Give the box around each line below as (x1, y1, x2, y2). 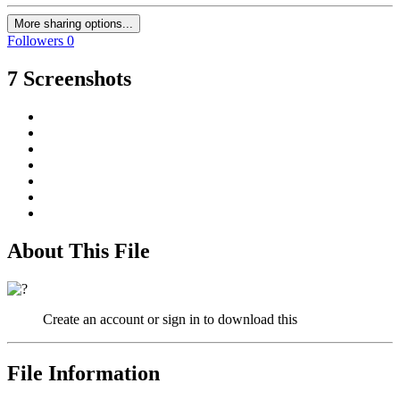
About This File (7, 238, 150, 262)
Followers (7, 33, 63, 49)
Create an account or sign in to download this (43, 311, 297, 327)
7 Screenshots (7, 67, 131, 91)
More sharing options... (14, 17, 133, 31)
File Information (7, 361, 160, 385)
